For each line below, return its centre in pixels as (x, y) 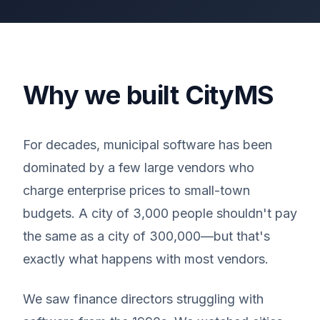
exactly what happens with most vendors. (146, 259)
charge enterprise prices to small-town (136, 190)
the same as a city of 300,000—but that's (146, 236)
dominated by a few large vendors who (139, 167)
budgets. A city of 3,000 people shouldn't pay (160, 213)
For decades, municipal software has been (147, 145)
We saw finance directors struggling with (143, 299)
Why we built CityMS (149, 95)
